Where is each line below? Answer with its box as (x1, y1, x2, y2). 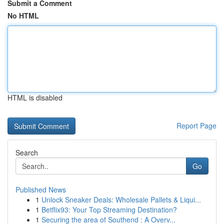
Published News (15, 184, 66, 194)
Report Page (176, 120, 216, 130)
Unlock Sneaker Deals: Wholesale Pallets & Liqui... (41, 194, 201, 204)
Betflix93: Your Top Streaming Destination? (41, 204, 177, 214)
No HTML (7, 10, 39, 20)
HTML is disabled (7, 92, 62, 102)
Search (15, 147, 38, 157)
